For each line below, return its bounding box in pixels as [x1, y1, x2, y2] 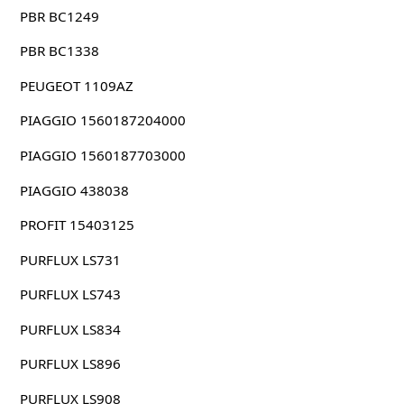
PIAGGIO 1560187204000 [19, 111, 186, 130]
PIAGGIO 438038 [19, 180, 129, 199]
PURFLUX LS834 [19, 319, 121, 338]
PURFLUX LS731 [19, 250, 121, 269]
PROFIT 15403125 [19, 216, 134, 234]
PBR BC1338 [19, 41, 99, 60]
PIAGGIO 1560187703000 [19, 145, 186, 164]
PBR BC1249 [19, 6, 99, 25]
